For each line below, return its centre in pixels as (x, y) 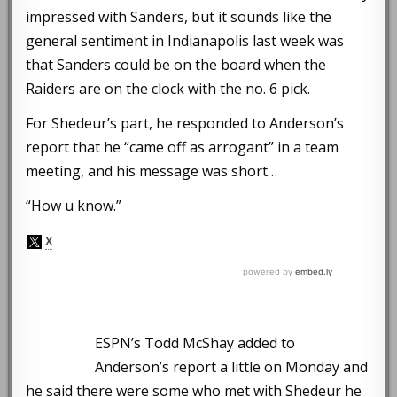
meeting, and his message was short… (152, 171)
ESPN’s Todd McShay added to (195, 343)
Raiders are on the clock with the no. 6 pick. (168, 88)
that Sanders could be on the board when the (176, 64)
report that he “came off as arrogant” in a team (183, 147)
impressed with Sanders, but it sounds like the (179, 16)
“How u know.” (74, 205)
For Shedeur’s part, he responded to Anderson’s (185, 123)
